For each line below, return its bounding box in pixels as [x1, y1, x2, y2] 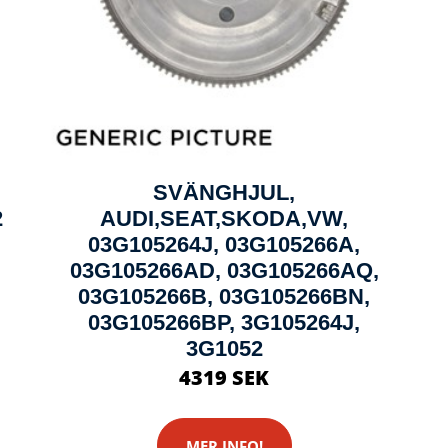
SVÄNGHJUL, [153, 180, 295, 205]
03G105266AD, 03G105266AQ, [69, 258, 379, 283]
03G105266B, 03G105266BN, [78, 284, 370, 309]
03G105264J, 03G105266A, [88, 232, 360, 257]
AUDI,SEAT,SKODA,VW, [100, 206, 348, 231]
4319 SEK [179, 364, 269, 391]
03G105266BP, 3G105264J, [88, 310, 360, 335]
